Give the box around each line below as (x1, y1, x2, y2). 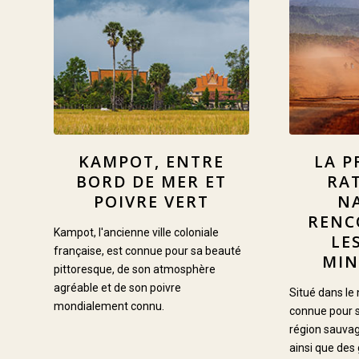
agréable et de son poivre (54, 281, 181, 295)
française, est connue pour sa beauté (54, 244, 241, 258)
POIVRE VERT (94, 191, 210, 213)
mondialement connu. (54, 300, 164, 313)
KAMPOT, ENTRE (79, 151, 225, 173)
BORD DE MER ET (76, 171, 228, 193)
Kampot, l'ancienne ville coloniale (54, 226, 219, 240)
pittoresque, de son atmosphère (54, 263, 216, 276)
